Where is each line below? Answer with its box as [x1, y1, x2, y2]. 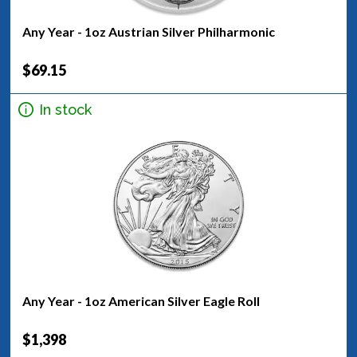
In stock [39, 100, 92, 118]
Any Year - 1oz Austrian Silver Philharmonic [22, 24, 275, 39]
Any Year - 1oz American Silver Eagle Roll [22, 293, 260, 308]
